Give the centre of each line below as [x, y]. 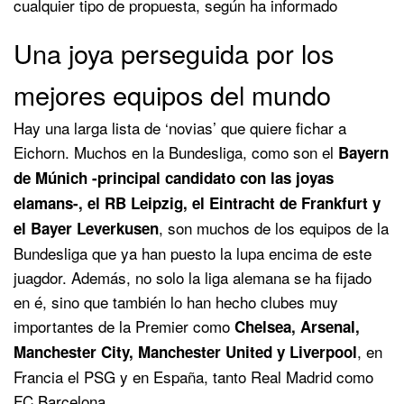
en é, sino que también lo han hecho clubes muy [176, 301]
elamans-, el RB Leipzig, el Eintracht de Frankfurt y [197, 202]
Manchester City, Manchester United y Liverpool [185, 351]
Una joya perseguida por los [174, 52]
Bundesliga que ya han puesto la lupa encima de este [193, 252]
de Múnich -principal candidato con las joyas [174, 177]
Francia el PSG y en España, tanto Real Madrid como [193, 376]
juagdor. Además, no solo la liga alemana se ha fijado [193, 277]
